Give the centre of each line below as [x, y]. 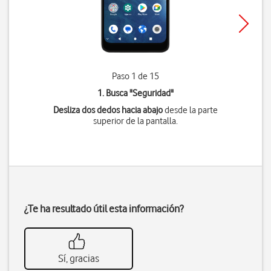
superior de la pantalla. [135, 121]
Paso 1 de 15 [135, 76]
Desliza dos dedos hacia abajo [108, 110]
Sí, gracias [79, 258]
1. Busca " [115, 93]
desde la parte [190, 110]
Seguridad [151, 93]
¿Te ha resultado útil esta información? [104, 209]
